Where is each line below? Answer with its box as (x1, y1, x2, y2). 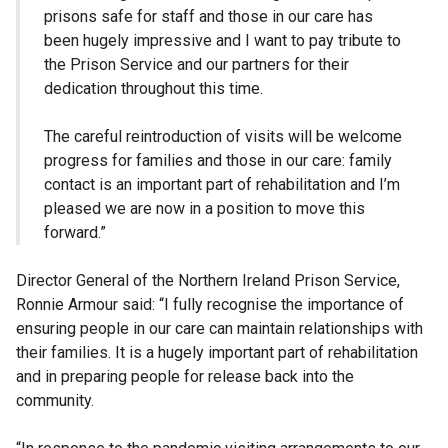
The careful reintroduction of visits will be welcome (44, 127, 402, 147)
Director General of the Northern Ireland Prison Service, (16, 271, 400, 291)
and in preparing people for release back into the (16, 367, 354, 387)
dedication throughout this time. (44, 79, 263, 99)
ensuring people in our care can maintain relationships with (16, 319, 423, 339)
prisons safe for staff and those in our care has (44, 7, 373, 27)
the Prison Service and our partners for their (44, 55, 349, 75)
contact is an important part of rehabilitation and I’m (44, 175, 400, 195)
